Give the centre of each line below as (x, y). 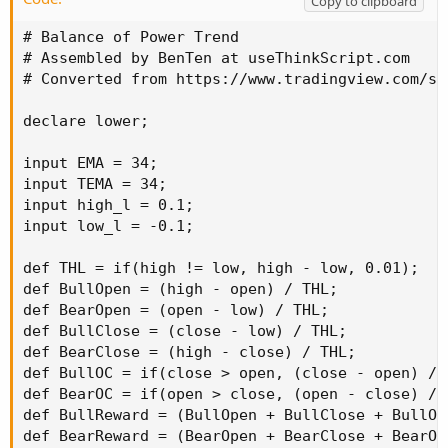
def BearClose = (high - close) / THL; (189, 351)
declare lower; (86, 120)
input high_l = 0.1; (108, 204)
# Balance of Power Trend (131, 36)
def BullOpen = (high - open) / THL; (180, 288)
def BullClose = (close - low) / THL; (185, 330)
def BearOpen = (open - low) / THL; (176, 309)
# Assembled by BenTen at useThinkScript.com (216, 57)
